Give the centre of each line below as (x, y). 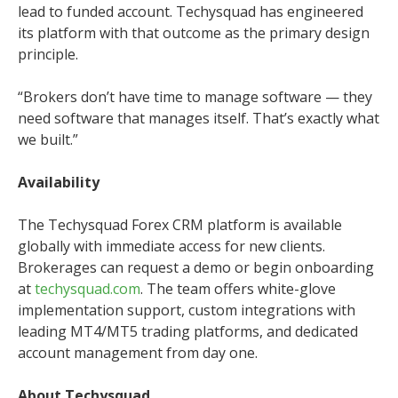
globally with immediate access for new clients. (171, 246)
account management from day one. (138, 352)
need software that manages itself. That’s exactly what (199, 118)
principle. (48, 54)
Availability (59, 182)
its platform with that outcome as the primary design (194, 32)
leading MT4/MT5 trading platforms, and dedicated (188, 331)
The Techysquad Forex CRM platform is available (180, 224)
